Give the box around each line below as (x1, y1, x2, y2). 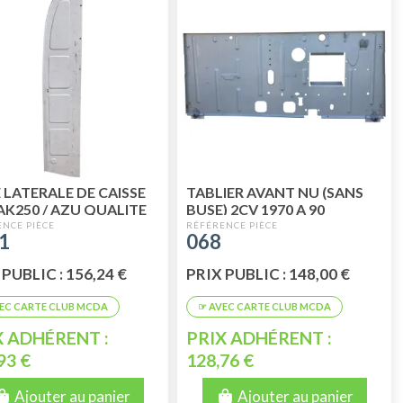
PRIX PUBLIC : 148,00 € (186, 264, 351, 284)
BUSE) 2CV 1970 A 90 (186, 200, 326, 218)
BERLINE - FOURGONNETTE (186, 217, 377, 235)
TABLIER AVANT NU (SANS (186, 183, 364, 201)
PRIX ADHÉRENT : (186, 327, 333, 349)
